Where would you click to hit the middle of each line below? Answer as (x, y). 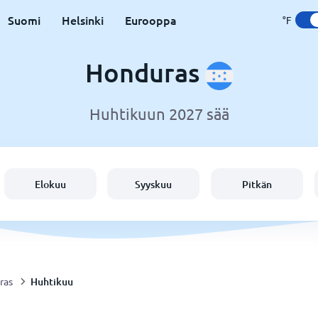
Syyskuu (154, 184)
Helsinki (82, 20)
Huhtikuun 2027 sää (159, 114)
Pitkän (257, 184)
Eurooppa (150, 20)
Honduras (145, 72)
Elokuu (50, 184)
